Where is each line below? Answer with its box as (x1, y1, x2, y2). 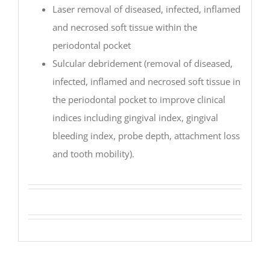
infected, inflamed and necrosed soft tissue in (52, 75, 240, 87)
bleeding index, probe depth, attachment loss (52, 129, 240, 142)
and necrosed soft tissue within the (52, 20, 197, 33)
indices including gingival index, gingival (52, 111, 218, 124)
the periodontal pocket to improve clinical (52, 93, 225, 105)
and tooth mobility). (52, 147, 134, 160)
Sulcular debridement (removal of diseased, (52, 57, 233, 69)
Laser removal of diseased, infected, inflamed (52, 2, 240, 15)
